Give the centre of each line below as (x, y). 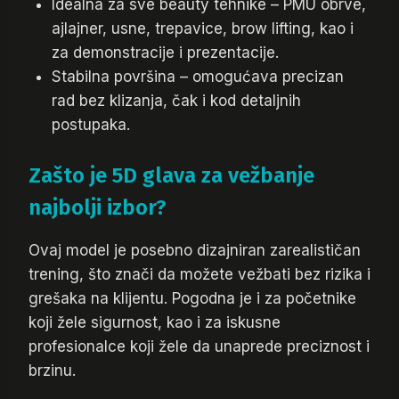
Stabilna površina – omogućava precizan (197, 76)
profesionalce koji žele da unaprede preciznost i (199, 347)
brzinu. (52, 371)
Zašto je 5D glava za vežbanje (171, 176)
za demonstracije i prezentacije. (165, 52)
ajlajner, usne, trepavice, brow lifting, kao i (202, 28)
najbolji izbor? (98, 208)
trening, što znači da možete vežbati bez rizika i (199, 275)
